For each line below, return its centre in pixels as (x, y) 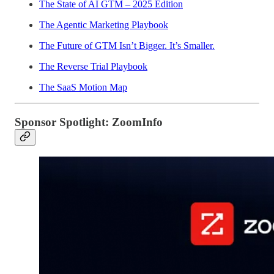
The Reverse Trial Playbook (93, 66)
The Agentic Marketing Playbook (104, 25)
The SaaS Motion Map (83, 87)
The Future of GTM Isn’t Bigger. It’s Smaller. (127, 46)
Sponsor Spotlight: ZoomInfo (89, 122)
